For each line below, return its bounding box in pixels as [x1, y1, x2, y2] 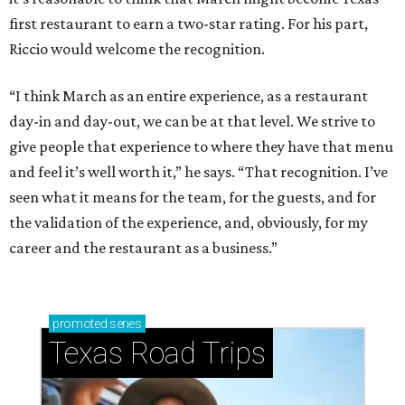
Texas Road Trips [49, 334, 266, 371]
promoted [52, 316, 108, 331]
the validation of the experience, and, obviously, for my [9, 212, 368, 231]
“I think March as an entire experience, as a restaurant [9, 86, 368, 105]
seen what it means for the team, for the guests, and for [9, 187, 376, 206]
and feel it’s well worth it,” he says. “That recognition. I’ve [9, 162, 388, 181]
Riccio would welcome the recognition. [9, 39, 265, 58]
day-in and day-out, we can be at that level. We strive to [9, 111, 375, 130]
